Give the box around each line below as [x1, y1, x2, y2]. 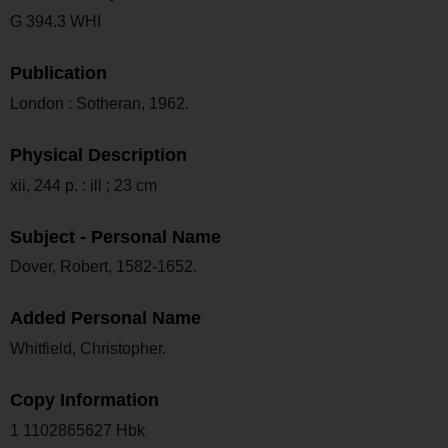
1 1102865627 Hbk [10, 421, 145, 439]
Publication [10, 63, 107, 84]
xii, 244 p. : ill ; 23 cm [10, 176, 157, 194]
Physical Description [10, 144, 187, 165]
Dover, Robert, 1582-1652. [10, 258, 197, 276]
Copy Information [10, 389, 159, 410]
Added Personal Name [10, 308, 201, 329]
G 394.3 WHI [10, 13, 101, 31]
